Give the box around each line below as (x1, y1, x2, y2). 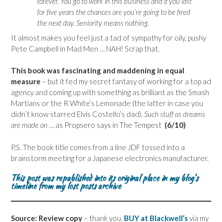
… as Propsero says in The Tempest (49, 120, 165, 130)
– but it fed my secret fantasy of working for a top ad (41, 77, 211, 86)
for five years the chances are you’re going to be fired (37, 7, 190, 17)
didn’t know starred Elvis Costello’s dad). (11, 110, 144, 119)
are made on (11, 120, 49, 130)
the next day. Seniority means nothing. (37, 18, 149, 28)
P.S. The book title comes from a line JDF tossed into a (11, 142, 185, 152)
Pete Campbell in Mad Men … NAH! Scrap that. (11, 44, 160, 53)
